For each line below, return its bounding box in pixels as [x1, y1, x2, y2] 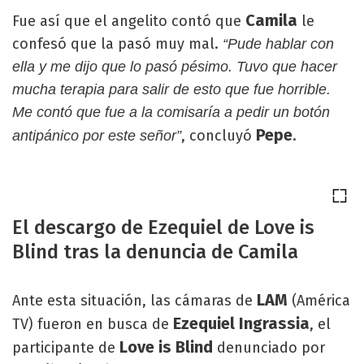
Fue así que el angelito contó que [12, 12, 245, 30]
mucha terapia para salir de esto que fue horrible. [12, 81, 331, 97]
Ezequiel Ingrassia [169, 314, 310, 333]
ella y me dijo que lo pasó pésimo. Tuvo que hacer [12, 58, 337, 75]
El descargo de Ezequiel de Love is [12, 216, 314, 239]
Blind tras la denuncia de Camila [12, 240, 298, 263]
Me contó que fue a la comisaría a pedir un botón [12, 104, 330, 120]
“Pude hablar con [223, 36, 334, 52]
